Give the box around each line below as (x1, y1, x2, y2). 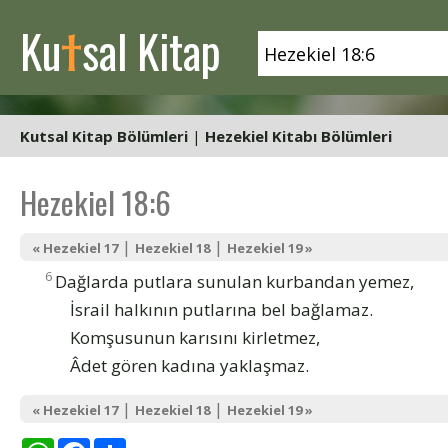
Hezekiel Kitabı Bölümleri (205, 126, 392, 146)
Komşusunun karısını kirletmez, (70, 325, 320, 349)
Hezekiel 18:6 (20, 179, 171, 225)
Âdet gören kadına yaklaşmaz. (70, 353, 309, 377)
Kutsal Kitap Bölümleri (20, 126, 188, 146)
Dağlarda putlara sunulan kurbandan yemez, (55, 269, 414, 293)
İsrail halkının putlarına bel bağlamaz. (70, 297, 373, 321)
